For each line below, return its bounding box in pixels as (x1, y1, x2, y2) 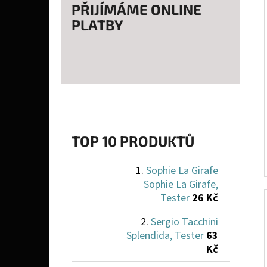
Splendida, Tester (126, 228, 204, 243)
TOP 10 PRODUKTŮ (72, 132, 194, 150)
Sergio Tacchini (151, 214, 218, 229)
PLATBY (72, 16, 123, 34)
